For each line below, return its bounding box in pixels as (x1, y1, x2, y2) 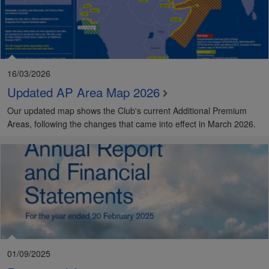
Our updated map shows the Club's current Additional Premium (7, 104, 247, 117)
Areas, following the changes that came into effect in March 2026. (7, 118, 256, 130)
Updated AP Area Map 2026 (7, 83, 160, 101)
